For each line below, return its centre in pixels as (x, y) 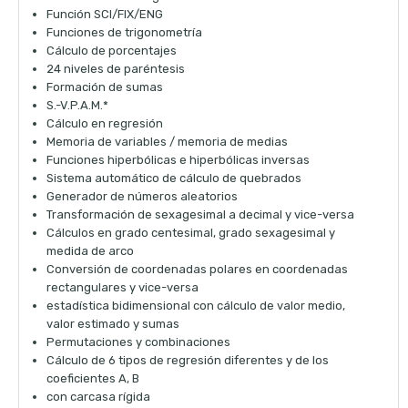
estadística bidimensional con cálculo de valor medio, (196, 306)
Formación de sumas (105, 87)
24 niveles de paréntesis (116, 69)
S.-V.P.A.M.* (77, 106)
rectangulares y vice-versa (122, 288)
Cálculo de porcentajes (112, 51)
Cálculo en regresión (105, 124)
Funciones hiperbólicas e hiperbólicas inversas (178, 160)
